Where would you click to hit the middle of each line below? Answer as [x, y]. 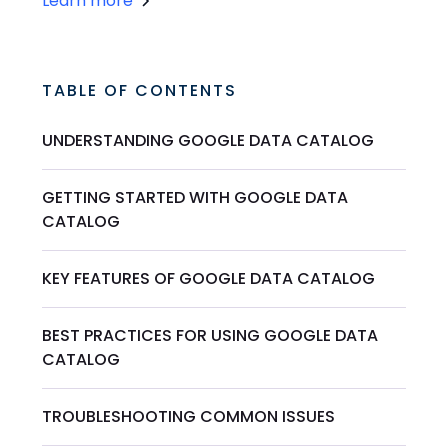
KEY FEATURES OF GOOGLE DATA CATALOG [209, 279]
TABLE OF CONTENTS [140, 91]
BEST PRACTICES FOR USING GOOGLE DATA [210, 336]
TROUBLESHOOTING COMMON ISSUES [189, 417]
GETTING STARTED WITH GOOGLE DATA [195, 198]
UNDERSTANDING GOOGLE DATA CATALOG [208, 141]
